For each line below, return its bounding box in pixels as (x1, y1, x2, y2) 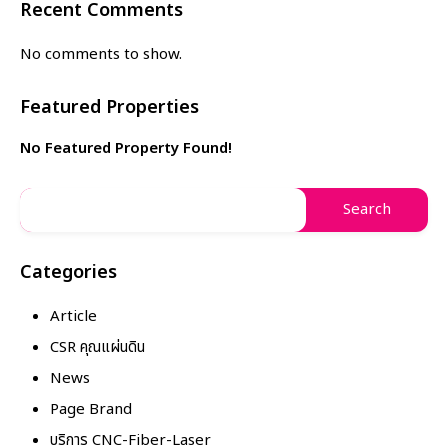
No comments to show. (20, 42, 182, 66)
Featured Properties (20, 93, 199, 121)
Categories (20, 258, 117, 286)
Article (50, 304, 97, 328)
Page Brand (50, 397, 132, 421)
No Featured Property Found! (20, 136, 232, 160)
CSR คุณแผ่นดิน (50, 335, 145, 359)
